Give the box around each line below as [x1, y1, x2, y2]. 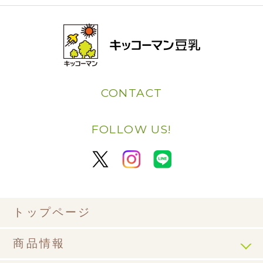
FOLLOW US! [91, 122, 172, 136]
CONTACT [100, 86, 163, 100]
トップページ [13, 205, 92, 219]
